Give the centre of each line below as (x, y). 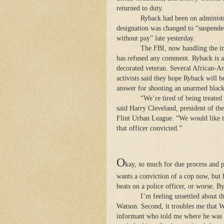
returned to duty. (140, 8)
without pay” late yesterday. (156, 38)
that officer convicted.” (149, 128)
